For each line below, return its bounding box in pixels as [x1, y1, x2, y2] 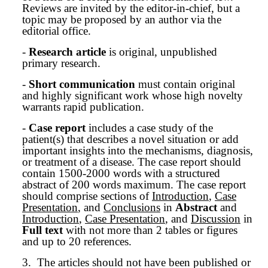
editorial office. [22, 25, 91, 37]
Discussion [191, 212, 240, 225]
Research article [29, 45, 106, 58]
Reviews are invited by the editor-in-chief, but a [22, 2, 240, 14]
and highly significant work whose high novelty [22, 89, 243, 102]
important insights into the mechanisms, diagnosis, [22, 144, 253, 157]
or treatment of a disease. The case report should [22, 156, 241, 168]
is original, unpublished [106, 45, 217, 58]
